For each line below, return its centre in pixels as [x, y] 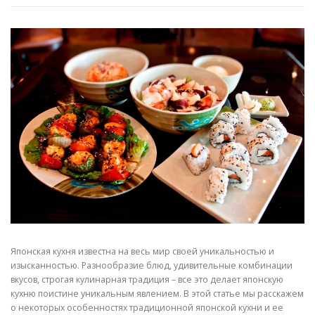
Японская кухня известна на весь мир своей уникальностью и [142, 252]
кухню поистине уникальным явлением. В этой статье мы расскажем [157, 294]
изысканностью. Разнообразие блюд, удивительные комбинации [152, 266]
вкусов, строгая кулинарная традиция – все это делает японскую [147, 280]
